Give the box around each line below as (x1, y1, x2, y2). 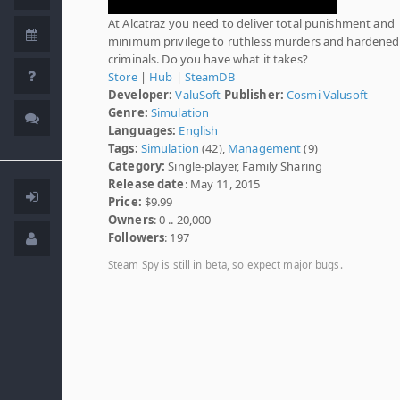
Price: (108, 194, 142, 210)
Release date (108, 176, 185, 192)
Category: (108, 158, 166, 174)
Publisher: (223, 87, 284, 103)
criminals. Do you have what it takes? (108, 51, 308, 67)
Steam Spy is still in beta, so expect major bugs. (108, 258, 343, 271)
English (179, 122, 219, 138)
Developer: (108, 87, 173, 103)
